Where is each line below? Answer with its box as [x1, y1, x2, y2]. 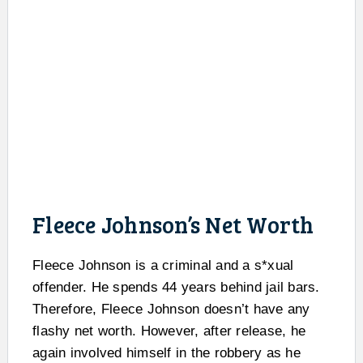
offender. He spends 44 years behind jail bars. [32, 280, 320, 296]
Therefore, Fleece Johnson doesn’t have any [32, 301, 310, 318]
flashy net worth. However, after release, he [32, 323, 305, 340]
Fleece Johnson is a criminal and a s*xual [32, 258, 294, 274]
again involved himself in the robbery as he [32, 345, 301, 361]
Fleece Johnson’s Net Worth [32, 209, 314, 241]
